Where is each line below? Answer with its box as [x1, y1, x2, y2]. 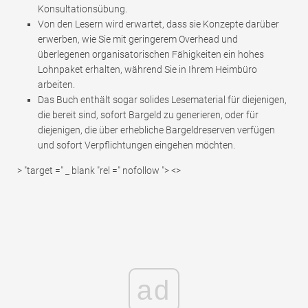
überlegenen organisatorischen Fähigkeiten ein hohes [38, 49, 264, 60]
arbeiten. [38, 79, 75, 91]
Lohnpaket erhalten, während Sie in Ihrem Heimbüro [38, 64, 257, 76]
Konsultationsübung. [38, 3, 127, 15]
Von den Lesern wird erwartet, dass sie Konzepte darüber [38, 19, 279, 30]
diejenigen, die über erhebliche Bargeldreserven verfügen [38, 124, 275, 136]
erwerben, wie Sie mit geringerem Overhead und [38, 34, 238, 45]
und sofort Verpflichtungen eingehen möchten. [38, 140, 235, 151]
